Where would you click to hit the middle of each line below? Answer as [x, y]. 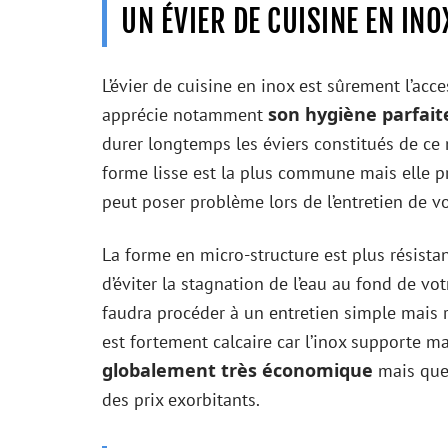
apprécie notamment [185, 114]
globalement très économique [237, 369]
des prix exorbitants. [181, 399]
